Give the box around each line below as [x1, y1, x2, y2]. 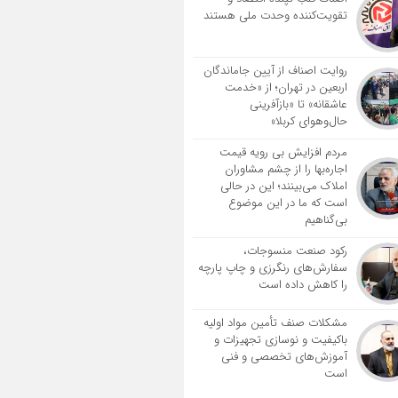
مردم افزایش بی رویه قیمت [219, 143, 347, 162]
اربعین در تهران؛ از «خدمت [224, 78, 347, 97]
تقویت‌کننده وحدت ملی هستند [203, 6, 347, 25]
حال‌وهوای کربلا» [270, 112, 347, 131]
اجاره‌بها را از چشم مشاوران [224, 160, 347, 179]
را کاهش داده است [258, 275, 347, 294]
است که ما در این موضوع [227, 194, 347, 212]
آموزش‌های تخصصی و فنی [220, 347, 347, 366]
